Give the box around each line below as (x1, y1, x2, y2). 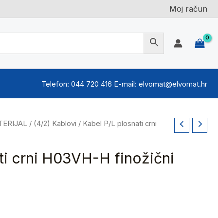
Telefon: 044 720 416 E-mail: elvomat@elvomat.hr (41, 79, 207, 89)
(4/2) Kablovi (34, 119, 76, 128)
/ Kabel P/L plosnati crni (76, 119, 157, 128)
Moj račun (169, 4, 207, 14)
